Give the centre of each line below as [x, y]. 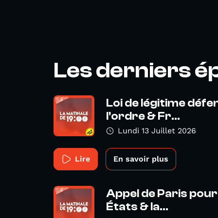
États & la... [137, 207]
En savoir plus [141, 159]
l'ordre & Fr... [143, 116]
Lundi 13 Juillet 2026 [157, 131]
